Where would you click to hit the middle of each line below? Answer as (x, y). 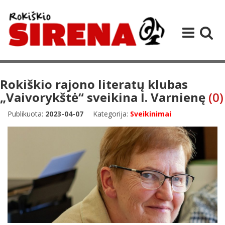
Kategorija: (111, 114)
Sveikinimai (151, 114)
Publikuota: (26, 114)
